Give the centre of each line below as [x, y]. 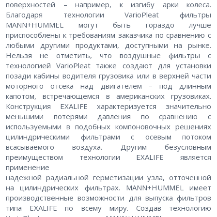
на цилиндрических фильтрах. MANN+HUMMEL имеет [108, 187]
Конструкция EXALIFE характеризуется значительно [108, 106]
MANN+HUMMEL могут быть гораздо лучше [108, 24]
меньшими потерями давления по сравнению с [108, 116]
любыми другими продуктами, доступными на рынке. [108, 45]
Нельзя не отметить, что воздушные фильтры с [108, 55]
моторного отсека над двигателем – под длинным [108, 85]
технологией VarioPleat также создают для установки [108, 65]
